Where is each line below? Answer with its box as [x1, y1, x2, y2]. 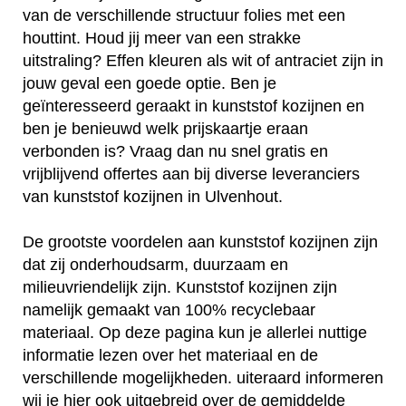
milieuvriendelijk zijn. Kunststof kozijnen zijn [23, 278, 337, 297]
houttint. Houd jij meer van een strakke [23, 29, 301, 48]
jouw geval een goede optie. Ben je [23, 74, 276, 93]
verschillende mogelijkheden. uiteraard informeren [23, 369, 383, 388]
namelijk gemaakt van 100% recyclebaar [23, 301, 315, 320]
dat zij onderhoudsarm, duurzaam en [23, 256, 288, 275]
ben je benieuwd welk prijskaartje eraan [23, 120, 308, 139]
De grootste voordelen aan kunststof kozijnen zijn [23, 233, 378, 252]
